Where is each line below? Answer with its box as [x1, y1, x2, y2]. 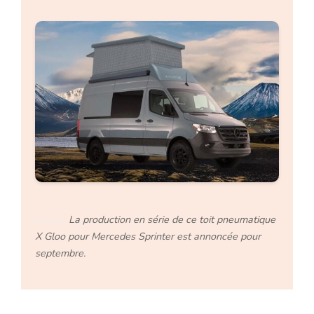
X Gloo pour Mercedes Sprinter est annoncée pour [35, 228, 261, 243]
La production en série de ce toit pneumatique [69, 212, 276, 226]
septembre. [35, 245, 86, 260]
